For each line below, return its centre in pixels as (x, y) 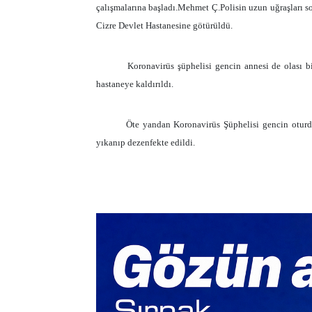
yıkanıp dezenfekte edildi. (146, 142)
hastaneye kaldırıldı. (135, 84)
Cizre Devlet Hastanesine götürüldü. (164, 25)
